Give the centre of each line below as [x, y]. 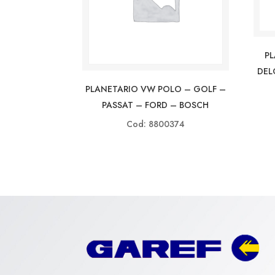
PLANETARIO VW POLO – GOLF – [155, 89]
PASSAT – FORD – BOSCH [156, 105]
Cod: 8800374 [155, 124]
